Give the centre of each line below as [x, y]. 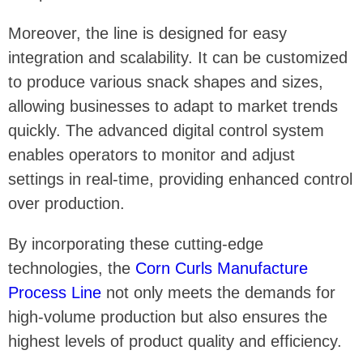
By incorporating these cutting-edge [136, 243]
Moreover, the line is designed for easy [147, 33]
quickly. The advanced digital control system [166, 130]
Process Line [55, 292]
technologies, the [72, 268]
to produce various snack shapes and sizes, [166, 81]
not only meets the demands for [218, 292]
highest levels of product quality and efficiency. [175, 341]
